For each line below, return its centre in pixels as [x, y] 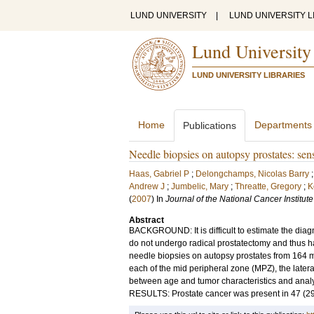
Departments [283, 125]
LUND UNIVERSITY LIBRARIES [248, 75]
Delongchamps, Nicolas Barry [252, 174]
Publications [210, 125]
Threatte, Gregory [268, 186]
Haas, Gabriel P [159, 174]
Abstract [146, 220]
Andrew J [147, 186]
